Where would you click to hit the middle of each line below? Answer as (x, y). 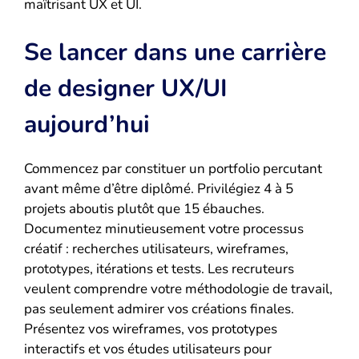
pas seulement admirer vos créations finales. (159, 309)
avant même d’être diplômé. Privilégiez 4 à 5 (159, 189)
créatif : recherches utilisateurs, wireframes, (156, 249)
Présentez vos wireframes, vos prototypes (151, 329)
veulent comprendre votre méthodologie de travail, (178, 289)
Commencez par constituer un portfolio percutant (173, 169)
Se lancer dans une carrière (175, 53)
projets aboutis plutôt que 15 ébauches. (144, 209)
